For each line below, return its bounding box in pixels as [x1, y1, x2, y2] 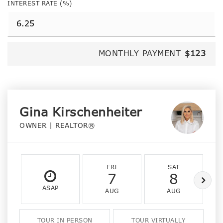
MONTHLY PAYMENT [98, 48, 181, 59]
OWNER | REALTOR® [19, 121, 95, 130]
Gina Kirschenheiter [19, 105, 142, 120]
